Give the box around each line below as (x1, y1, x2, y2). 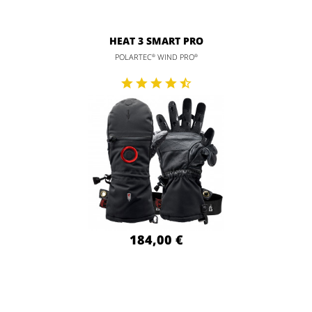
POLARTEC (114, 52, 152, 63)
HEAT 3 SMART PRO (109, 34, 203, 48)
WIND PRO (155, 52, 194, 63)
